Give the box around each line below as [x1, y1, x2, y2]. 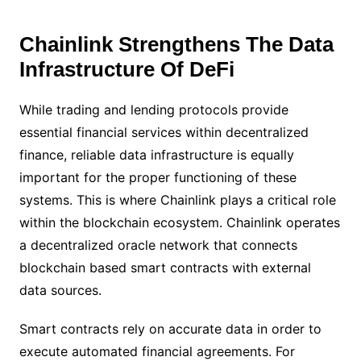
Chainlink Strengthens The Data [19, 32, 334, 56]
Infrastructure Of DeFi [19, 57, 234, 81]
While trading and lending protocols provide [19, 102, 288, 118]
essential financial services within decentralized [19, 124, 309, 140]
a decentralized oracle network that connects [19, 237, 297, 253]
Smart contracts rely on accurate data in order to [19, 321, 322, 337]
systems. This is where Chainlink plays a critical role [19, 192, 336, 208]
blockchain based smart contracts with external [19, 259, 311, 276]
